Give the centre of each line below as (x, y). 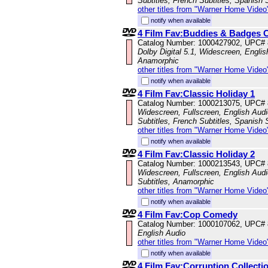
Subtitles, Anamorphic (176, 182)
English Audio (162, 233)
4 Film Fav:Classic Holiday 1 (196, 94)
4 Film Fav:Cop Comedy (188, 215)
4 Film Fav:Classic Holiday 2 (196, 154)
